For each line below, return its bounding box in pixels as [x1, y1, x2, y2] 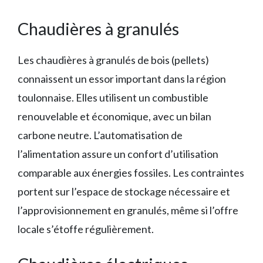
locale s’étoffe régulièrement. [18, 222, 154, 236]
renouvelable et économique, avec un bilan [18, 110, 211, 123]
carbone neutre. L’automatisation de [18, 129, 183, 142]
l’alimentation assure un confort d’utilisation [18, 147, 218, 161]
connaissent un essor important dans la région [18, 72, 226, 86]
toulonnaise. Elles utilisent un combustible [18, 91, 208, 104]
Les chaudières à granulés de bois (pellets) [18, 53, 209, 67]
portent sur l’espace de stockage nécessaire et [18, 185, 230, 198]
